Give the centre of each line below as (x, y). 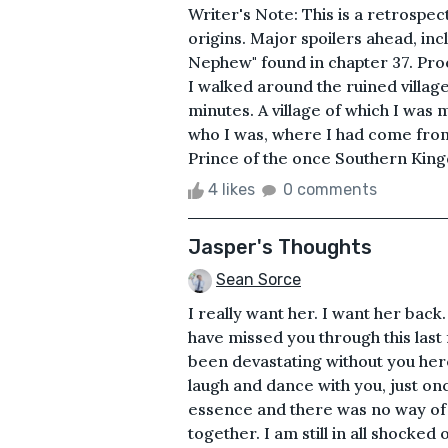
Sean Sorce (258, 279)
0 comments (330, 189)
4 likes (231, 189)
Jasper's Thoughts (280, 246)
